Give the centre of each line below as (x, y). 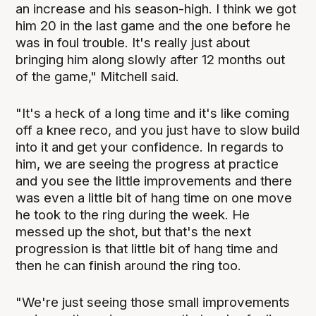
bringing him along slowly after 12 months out (151, 60)
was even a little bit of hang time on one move (154, 198)
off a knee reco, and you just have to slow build (158, 130)
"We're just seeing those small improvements (153, 303)
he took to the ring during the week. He (133, 215)
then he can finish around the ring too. (130, 266)
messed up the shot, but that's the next (134, 232)
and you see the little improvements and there (154, 181)
